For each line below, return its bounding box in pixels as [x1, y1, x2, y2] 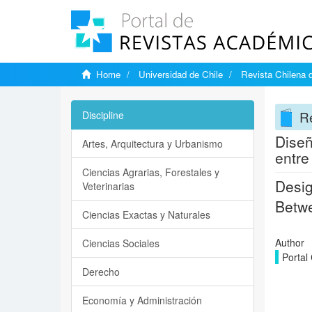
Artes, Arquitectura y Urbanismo [82, 136, 223, 150]
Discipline [82, 108, 124, 122]
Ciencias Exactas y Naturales [82, 208, 210, 221]
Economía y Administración [82, 293, 202, 307]
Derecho [82, 265, 120, 279]
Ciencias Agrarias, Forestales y [82, 165, 219, 179]
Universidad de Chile [139, 68, 223, 81]
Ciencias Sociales [82, 236, 159, 250]
